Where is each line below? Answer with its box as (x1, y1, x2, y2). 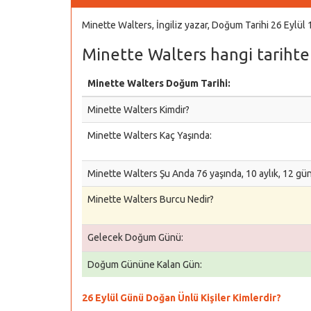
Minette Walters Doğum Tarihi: (87, 78, 230, 89)
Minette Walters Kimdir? (87, 104, 190, 115)
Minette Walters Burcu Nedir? (87, 194, 214, 205)
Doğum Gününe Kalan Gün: (87, 259, 202, 270)
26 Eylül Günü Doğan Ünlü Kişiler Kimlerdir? (82, 292, 281, 303)
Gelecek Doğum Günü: (87, 232, 183, 243)
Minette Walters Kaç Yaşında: (87, 130, 212, 141)
